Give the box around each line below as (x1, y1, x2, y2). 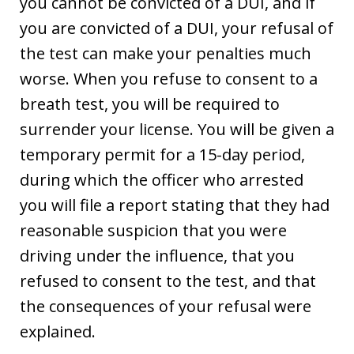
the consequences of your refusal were (20, 295, 311, 317)
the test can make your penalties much (20, 42, 311, 64)
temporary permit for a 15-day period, (20, 143, 305, 165)
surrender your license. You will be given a (20, 118, 334, 140)
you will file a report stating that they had (20, 194, 330, 216)
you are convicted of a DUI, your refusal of (20, 17, 333, 39)
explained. (20, 320, 96, 342)
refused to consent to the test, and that (20, 269, 316, 292)
